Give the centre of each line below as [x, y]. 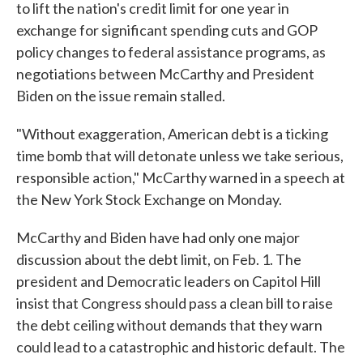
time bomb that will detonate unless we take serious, [180, 156]
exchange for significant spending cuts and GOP [167, 30]
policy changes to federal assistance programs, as [171, 52]
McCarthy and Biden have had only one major [158, 237]
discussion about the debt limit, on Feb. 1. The [159, 259]
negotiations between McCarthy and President [165, 74]
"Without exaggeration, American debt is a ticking [172, 134]
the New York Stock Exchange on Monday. [149, 199]
